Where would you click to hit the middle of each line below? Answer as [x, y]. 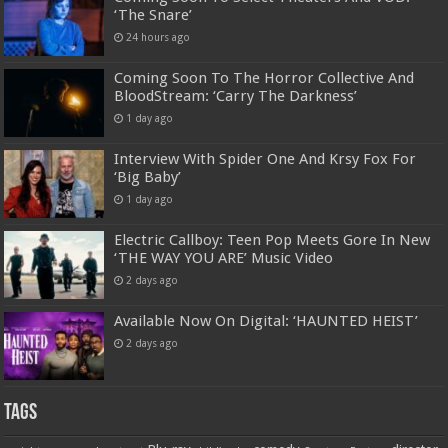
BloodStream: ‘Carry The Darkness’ [236, 95]
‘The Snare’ [153, 14]
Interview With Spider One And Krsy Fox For [265, 158]
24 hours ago [158, 36]
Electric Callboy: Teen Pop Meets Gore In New [272, 240]
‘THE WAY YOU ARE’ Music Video [224, 258]
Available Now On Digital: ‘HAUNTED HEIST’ [266, 321]
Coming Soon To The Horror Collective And [264, 77]
